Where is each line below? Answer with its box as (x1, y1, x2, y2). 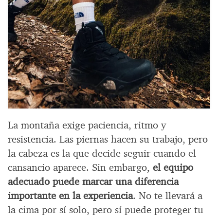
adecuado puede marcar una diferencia (8, 175, 179, 188)
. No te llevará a (133, 189, 202, 202)
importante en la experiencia (8, 189, 133, 202)
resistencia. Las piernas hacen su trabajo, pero (8, 133, 208, 146)
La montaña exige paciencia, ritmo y (8, 119, 166, 132)
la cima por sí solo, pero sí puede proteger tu (8, 203, 203, 217)
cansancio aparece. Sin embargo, (8, 161, 153, 174)
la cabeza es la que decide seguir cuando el (8, 147, 196, 160)
